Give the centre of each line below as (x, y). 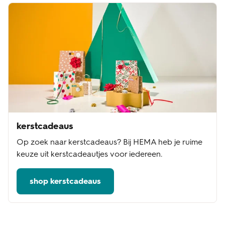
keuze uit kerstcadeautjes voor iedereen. (89, 154)
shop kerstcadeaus (65, 181)
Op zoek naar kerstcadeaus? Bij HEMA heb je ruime (109, 142)
